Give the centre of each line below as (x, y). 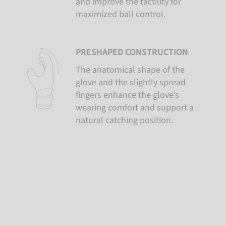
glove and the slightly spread (131, 82)
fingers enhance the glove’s (127, 95)
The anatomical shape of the (130, 70)
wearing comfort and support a (135, 108)
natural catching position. (124, 120)
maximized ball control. (121, 14)
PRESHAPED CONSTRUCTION (132, 52)
